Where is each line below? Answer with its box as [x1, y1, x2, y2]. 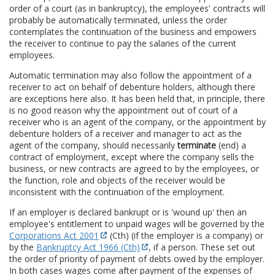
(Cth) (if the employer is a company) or [107, 229, 263, 241]
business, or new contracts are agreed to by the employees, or [9, 162, 259, 174]
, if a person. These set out [149, 241, 255, 253]
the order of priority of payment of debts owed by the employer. [9, 252, 265, 265]
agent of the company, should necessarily [9, 139, 177, 151]
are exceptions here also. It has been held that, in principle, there [9, 92, 265, 104]
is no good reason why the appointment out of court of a [9, 104, 238, 116]
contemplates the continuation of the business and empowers [9, 25, 257, 37]
